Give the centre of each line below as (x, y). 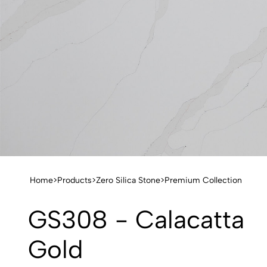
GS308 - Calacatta (136, 220)
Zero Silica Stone (128, 180)
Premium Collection (203, 180)
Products (74, 180)
